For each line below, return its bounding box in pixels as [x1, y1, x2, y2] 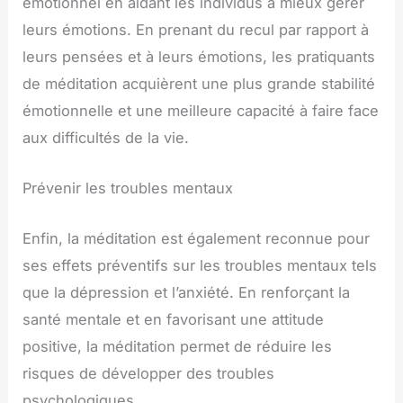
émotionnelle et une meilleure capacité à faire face [22, 101, 380, 120]
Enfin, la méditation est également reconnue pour [22, 229, 371, 248]
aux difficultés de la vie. [22, 128, 190, 147]
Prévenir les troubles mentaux [22, 178, 234, 197]
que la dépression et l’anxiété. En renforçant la [22, 283, 351, 302]
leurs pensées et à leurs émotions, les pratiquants [22, 47, 376, 66]
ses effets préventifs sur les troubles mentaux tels [22, 256, 378, 275]
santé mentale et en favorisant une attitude [22, 310, 325, 329]
